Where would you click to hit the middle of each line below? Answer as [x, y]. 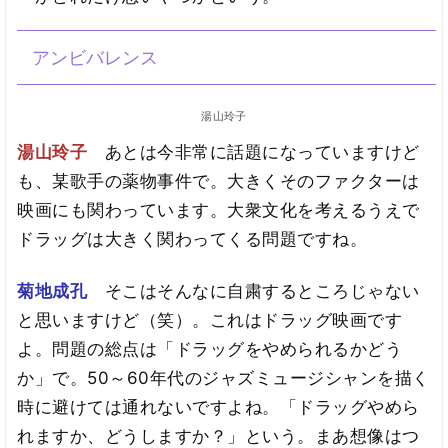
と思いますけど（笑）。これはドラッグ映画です [210, 320]
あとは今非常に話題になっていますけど [262, 151]
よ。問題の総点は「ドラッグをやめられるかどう [210, 349]
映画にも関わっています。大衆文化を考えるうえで [218, 209]
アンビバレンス [95, 57]
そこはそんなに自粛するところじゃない [262, 291]
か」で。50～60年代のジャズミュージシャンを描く [223, 378]
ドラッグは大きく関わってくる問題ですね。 [192, 238]
